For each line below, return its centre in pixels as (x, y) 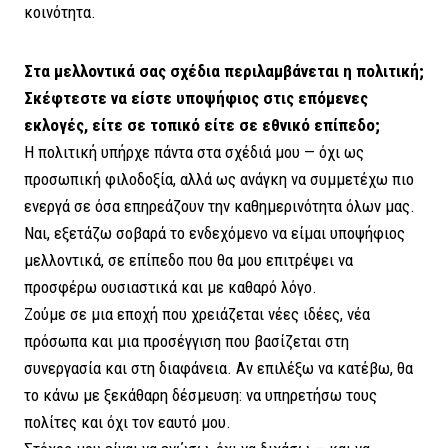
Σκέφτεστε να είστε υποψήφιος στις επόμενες (196, 98)
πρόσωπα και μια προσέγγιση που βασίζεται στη (186, 341)
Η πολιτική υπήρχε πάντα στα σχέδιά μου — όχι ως (194, 152)
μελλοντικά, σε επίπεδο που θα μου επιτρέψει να (188, 260)
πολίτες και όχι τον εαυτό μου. (127, 422)
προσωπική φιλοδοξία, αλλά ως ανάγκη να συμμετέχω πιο (219, 179)
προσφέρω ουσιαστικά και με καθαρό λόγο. (170, 287)
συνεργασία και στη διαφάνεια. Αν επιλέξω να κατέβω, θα (218, 368)
